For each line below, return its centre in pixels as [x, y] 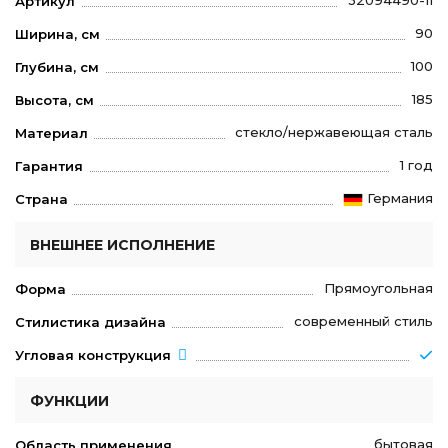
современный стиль [363, 320]
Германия [400, 198]
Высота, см [54, 100]
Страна [41, 199]
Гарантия [49, 166]
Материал [51, 133]
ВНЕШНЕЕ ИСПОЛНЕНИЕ [122, 244]
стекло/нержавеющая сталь [334, 132]
